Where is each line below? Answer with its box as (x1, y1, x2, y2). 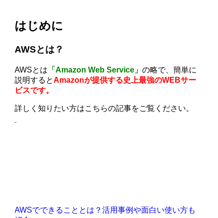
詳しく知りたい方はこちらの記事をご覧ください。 (15, 104, 194, 112)
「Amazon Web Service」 (48, 65, 143, 74)
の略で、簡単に (142, 65, 197, 74)
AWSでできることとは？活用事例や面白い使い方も (15, 205, 196, 214)
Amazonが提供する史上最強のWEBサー (54, 75, 197, 84)
